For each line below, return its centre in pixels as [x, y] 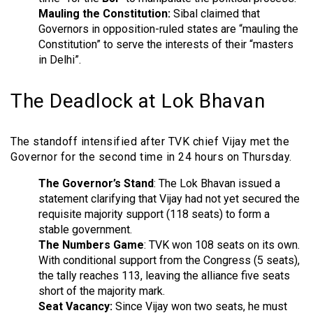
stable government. [85, 229]
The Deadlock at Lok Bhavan [138, 101]
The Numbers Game [91, 245]
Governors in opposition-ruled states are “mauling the [168, 29]
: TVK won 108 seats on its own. [222, 245]
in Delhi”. [60, 59]
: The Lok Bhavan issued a [217, 183]
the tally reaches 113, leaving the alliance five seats [164, 275]
